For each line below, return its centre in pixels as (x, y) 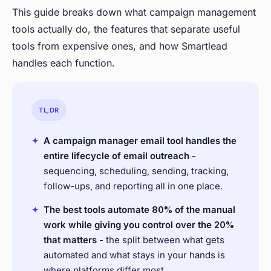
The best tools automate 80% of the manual (139, 210)
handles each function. (63, 63)
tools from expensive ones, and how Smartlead (120, 46)
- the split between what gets (161, 240)
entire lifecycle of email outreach (116, 156)
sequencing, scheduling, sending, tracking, (136, 171)
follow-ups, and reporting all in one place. (133, 186)
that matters (70, 240)
